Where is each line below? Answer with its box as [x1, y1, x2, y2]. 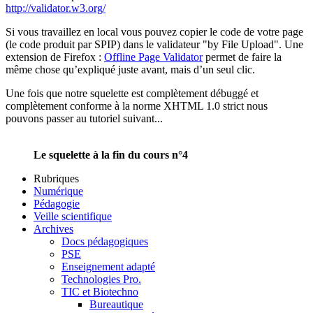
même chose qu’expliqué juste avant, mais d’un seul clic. [6, 63, 255, 75]
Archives [34, 222, 73, 235]
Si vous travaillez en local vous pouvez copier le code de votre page [6, 25, 303, 38]
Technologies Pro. [61, 272, 141, 285]
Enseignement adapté [61, 260, 155, 272]
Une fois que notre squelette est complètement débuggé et [6, 87, 259, 99]
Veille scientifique [34, 210, 112, 222]
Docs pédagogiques [61, 235, 148, 247]
